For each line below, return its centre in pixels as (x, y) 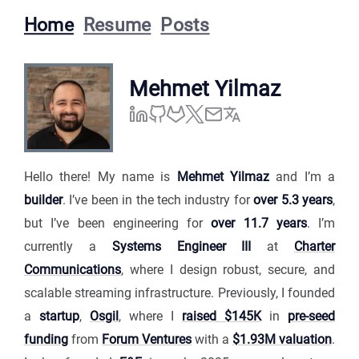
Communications (73, 270)
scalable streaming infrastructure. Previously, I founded (179, 293)
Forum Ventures (147, 340)
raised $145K (222, 317)
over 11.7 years (259, 224)
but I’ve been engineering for (118, 224)
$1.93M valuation (282, 340)
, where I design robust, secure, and (228, 270)
